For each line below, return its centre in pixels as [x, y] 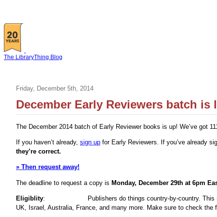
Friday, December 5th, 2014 [55, 88]
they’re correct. [39, 152]
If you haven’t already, [48, 142]
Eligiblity [30, 198]
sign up [90, 142]
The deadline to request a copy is [64, 183]
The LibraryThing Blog [33, 57]
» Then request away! [48, 167]
